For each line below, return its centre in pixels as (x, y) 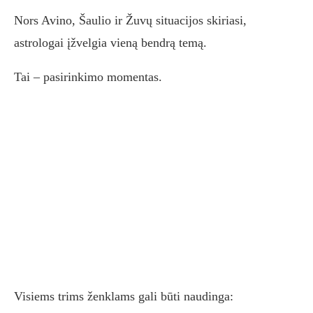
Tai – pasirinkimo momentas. (88, 77)
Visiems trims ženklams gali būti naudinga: (124, 297)
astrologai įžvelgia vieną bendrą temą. (110, 43)
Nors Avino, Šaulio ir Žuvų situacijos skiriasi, (130, 21)
